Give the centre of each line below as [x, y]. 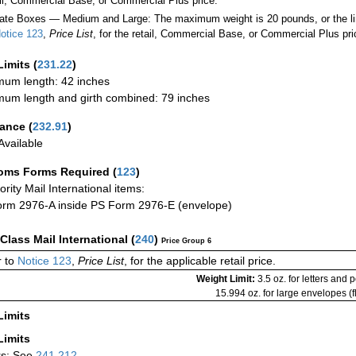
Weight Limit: [227, 279]
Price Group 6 [186, 240]
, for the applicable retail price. [200, 260]
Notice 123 [43, 260]
